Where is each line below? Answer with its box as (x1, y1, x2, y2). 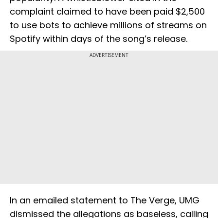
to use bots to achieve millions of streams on (10, 19, 207, 32)
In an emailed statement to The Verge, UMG (10, 194, 200, 207)
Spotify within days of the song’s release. (10, 33, 187, 45)
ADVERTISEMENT (90, 52, 128, 59)
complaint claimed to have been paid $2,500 (10, 5, 205, 18)
